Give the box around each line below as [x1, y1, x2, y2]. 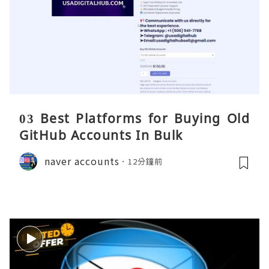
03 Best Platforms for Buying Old [19, 109, 250, 127]
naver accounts [44, 154, 119, 169]
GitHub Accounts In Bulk [19, 126, 183, 144]
